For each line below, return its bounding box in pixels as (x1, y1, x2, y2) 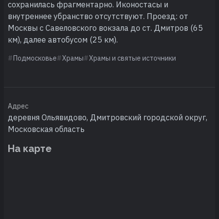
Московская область (8, 124, 85, 134)
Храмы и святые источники (89, 53, 176, 63)
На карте (8, 142, 52, 154)
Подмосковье (13, 53, 57, 63)
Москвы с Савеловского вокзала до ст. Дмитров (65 (8, 22, 203, 33)
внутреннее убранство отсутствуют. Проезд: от (8, 11, 188, 21)
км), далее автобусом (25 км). (8, 34, 118, 44)
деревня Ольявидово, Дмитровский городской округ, (8, 112, 207, 122)
